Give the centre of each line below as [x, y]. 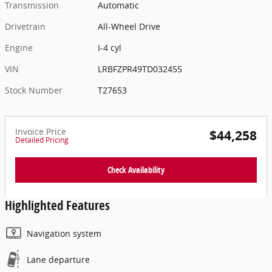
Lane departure [58, 259]
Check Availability [136, 170]
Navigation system [64, 233]
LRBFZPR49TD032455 [140, 69]
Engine [19, 48]
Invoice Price [41, 132]
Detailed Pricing [42, 140]
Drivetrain [25, 27]
